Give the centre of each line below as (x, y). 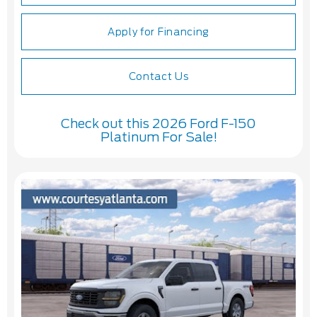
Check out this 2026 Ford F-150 (158, 124)
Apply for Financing (158, 32)
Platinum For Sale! (158, 137)
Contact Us (158, 77)
